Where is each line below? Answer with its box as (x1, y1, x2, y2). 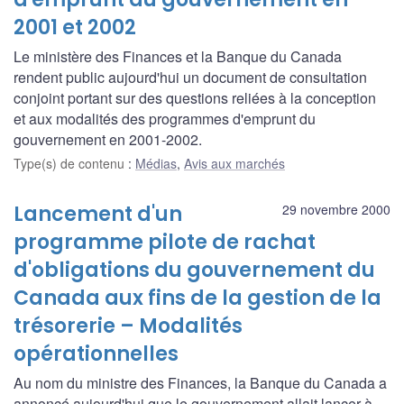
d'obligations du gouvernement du (14, 255, 375, 284)
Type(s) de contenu (14, 153, 128, 172)
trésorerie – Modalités (14, 311, 243, 340)
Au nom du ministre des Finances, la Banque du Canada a (14, 372, 387, 393)
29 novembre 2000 (282, 199, 390, 218)
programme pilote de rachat (14, 227, 316, 256)
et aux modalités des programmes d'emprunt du (14, 107, 316, 129)
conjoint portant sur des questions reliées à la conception (14, 87, 376, 108)
